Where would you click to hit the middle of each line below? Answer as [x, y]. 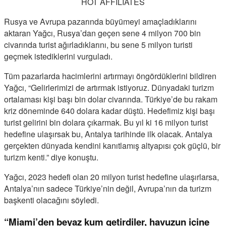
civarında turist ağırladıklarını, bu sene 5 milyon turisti [98, 44]
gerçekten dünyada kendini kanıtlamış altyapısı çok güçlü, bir [112, 145]
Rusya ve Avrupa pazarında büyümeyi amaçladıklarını [100, 21]
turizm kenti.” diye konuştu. [51, 157]
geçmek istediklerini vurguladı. [58, 56]
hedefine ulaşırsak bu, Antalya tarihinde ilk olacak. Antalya [108, 134]
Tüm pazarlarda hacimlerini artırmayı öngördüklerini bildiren [110, 76]
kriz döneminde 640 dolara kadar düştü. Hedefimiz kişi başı [109, 110]
